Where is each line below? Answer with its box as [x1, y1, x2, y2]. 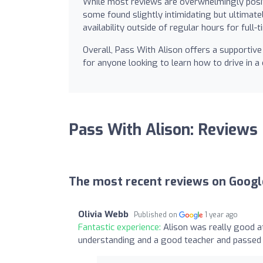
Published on [134, 210, 179, 220]
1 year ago [205, 210, 238, 220]
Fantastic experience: [78, 221, 163, 233]
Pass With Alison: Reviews [69, 119, 258, 140]
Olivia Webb [78, 208, 129, 220]
